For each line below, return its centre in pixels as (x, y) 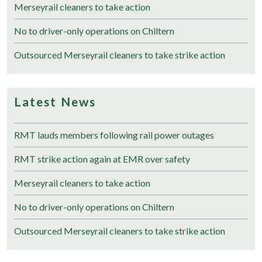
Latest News (55, 101)
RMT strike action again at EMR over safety (102, 158)
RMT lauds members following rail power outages (114, 135)
